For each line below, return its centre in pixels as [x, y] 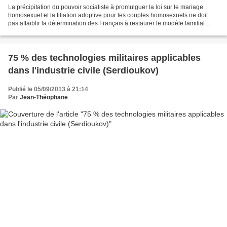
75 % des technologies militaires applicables [104, 58]
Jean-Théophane [44, 98]
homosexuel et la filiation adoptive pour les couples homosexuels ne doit [108, 15]
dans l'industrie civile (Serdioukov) [83, 71]
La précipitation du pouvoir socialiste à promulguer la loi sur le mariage [106, 7]
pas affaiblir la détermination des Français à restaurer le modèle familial [106, 24]
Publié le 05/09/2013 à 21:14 [48, 89]
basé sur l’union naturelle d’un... [52, 32]
